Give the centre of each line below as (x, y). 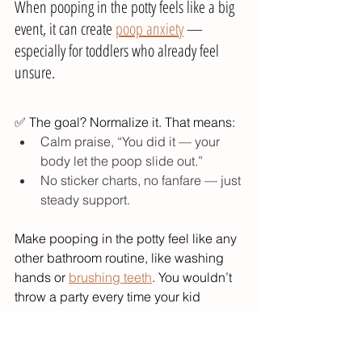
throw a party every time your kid (109, 297)
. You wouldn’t (194, 278)
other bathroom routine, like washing (121, 258)
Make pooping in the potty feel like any (127, 239)
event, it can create (65, 29)
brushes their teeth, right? (87, 316)
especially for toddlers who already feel (118, 51)
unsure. (35, 73)
